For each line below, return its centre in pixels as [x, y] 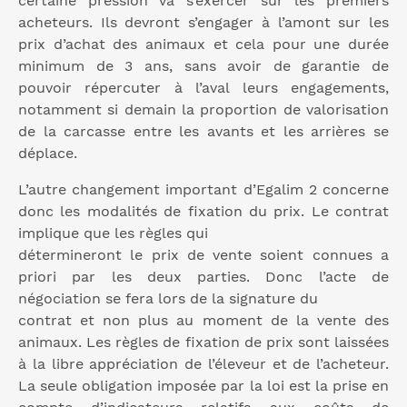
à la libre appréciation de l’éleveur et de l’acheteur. [203, 364]
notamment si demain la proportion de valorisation [203, 110]
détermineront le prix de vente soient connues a [203, 255]
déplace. [48, 154]
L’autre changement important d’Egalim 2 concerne [203, 190]
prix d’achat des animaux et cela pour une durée [203, 45]
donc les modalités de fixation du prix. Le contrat [203, 212]
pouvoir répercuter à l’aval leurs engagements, [203, 88]
